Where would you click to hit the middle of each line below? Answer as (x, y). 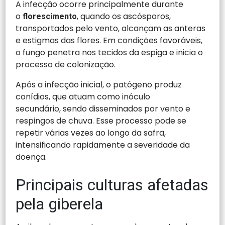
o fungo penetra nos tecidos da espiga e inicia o (109, 52)
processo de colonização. (67, 64)
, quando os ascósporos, (124, 16)
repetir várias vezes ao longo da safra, (91, 133)
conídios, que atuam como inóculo (83, 96)
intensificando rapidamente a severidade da (103, 145)
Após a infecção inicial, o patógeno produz (99, 84)
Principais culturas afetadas (112, 185)
